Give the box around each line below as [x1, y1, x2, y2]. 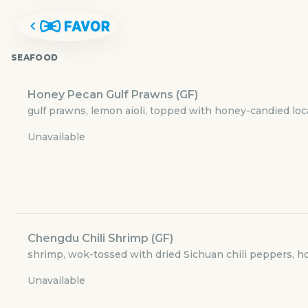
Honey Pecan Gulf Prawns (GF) [27, 88, 198, 101]
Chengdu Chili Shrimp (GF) [27, 232, 173, 245]
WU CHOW [8, 238, 107, 279]
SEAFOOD [11, 52, 58, 63]
